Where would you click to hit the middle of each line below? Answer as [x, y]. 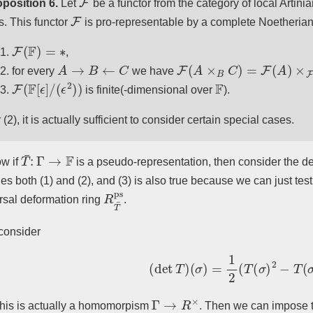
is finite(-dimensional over [149, 90]
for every [35, 71]
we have [153, 71]
